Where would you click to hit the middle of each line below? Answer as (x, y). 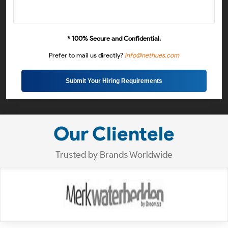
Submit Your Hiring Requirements (114, 81)
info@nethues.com (152, 55)
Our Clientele (114, 134)
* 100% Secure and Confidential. (114, 38)
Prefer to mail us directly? (87, 55)
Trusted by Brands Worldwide (114, 155)
